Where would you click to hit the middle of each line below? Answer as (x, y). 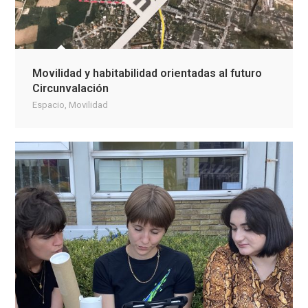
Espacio (49, 105)
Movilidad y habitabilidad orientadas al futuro (147, 73)
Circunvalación (71, 88)
